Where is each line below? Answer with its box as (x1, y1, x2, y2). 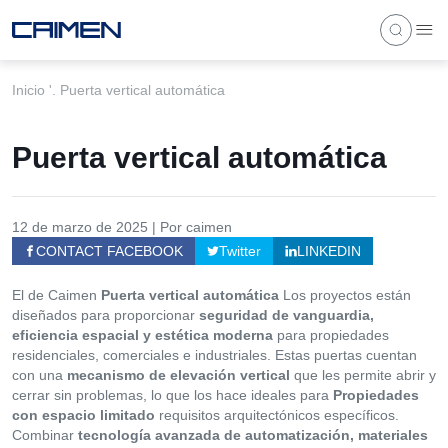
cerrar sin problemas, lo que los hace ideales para (12, 387, 333, 403)
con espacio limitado (12, 407, 155, 423)
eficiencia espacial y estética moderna (12, 327, 273, 343)
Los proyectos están (279, 287, 411, 303)
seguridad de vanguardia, (199, 307, 374, 323)
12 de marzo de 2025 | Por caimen (12, 219, 232, 235)
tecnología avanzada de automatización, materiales (78, 427, 428, 443)
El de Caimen (12, 287, 101, 303)
